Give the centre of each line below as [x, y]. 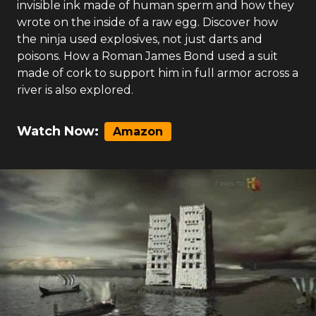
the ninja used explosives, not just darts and [140, 39]
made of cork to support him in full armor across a [158, 73]
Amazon [138, 132]
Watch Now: [58, 131]
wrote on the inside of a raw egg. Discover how [147, 22]
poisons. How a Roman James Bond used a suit [147, 56]
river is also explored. [75, 90]
